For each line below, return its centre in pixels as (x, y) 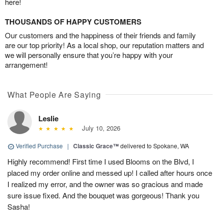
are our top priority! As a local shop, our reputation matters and (104, 45)
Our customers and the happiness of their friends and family (100, 35)
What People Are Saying (54, 95)
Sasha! (19, 207)
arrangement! (26, 65)
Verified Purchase (39, 146)
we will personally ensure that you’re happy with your (89, 55)
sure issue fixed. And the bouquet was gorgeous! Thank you (103, 195)
